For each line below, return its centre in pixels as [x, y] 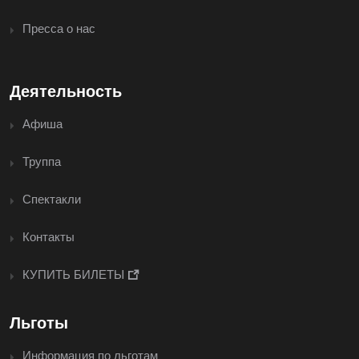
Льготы [39, 323]
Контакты [48, 236]
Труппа [42, 161]
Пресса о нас [59, 28]
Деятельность [66, 91]
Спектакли [52, 199]
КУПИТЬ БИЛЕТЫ [75, 274]
